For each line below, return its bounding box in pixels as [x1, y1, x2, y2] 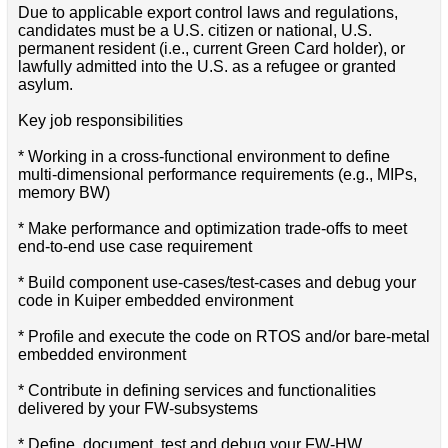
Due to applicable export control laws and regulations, [17, 3, 398, 21]
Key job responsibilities [17, 111, 183, 129]
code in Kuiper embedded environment [17, 291, 293, 309]
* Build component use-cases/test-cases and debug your [17, 273, 416, 291]
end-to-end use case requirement [17, 237, 252, 255]
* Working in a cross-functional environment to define [17, 147, 390, 165]
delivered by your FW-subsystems [17, 399, 258, 417]
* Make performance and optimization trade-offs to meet [17, 219, 407, 237]
